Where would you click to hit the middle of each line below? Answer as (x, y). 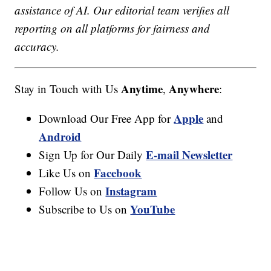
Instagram (131, 191)
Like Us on (67, 173)
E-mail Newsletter (189, 155)
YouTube (153, 209)
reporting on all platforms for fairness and (113, 28)
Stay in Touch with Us (68, 89)
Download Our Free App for (106, 119)
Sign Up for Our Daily (93, 155)
